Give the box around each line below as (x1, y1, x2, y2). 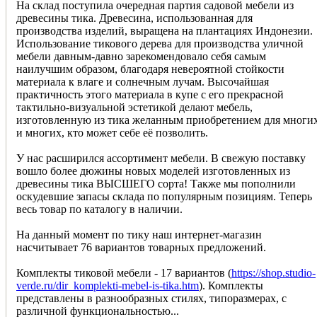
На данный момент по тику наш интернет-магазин (16, 228, 262, 241)
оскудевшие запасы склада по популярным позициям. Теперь (16, 190, 312, 202)
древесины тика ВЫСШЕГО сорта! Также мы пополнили (16, 177, 296, 190)
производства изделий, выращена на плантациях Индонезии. (16, 24, 313, 37)
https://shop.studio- (231, 266, 316, 279)
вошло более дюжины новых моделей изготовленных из (16, 164, 290, 177)
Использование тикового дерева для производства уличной (16, 37, 304, 50)
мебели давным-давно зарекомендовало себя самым (16, 50, 266, 62)
